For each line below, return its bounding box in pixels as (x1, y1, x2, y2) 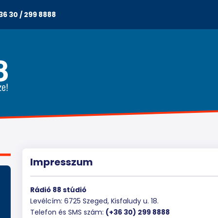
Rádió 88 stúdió (30, 185, 87, 195)
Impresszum (30, 155, 93, 169)
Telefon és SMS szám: (30, 207, 106, 217)
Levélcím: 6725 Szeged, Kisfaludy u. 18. (30, 196, 159, 206)
